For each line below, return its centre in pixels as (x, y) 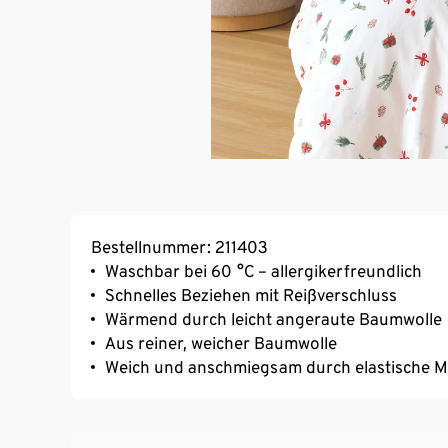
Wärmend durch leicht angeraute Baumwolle (273, 319)
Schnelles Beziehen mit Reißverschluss (251, 295)
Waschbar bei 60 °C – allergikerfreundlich (263, 271)
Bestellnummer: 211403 (179, 247)
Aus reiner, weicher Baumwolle (221, 343)
